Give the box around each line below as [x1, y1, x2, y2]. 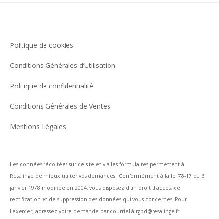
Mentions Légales [10, 121, 66, 131]
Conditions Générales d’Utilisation [10, 61, 115, 70]
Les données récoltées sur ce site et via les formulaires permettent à [10, 161, 184, 168]
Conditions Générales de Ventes [10, 101, 110, 111]
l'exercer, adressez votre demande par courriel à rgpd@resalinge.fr [10, 208, 179, 215]
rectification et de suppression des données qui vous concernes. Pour [10, 196, 187, 203]
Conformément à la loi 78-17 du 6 [119, 173, 204, 180]
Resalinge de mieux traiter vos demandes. [10, 173, 117, 180]
